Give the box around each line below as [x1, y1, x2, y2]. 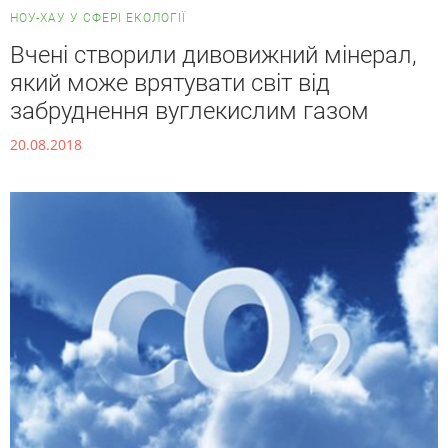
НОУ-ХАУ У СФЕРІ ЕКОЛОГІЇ [10, 11, 186, 25]
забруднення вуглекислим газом [10, 97, 369, 126]
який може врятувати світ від [10, 69, 330, 98]
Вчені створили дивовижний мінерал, [10, 41, 417, 70]
